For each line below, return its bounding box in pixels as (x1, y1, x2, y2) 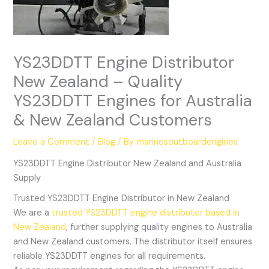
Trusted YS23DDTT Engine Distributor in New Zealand (13, 193, 230, 205)
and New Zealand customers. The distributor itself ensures (13, 236, 253, 248)
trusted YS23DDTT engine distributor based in (52, 207, 240, 219)
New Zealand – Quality (13, 70, 183, 92)
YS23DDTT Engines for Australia (13, 89, 253, 111)
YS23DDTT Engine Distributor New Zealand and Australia (13, 158, 242, 170)
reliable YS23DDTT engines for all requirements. (13, 250, 206, 262)
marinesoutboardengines (136, 136, 238, 148)
